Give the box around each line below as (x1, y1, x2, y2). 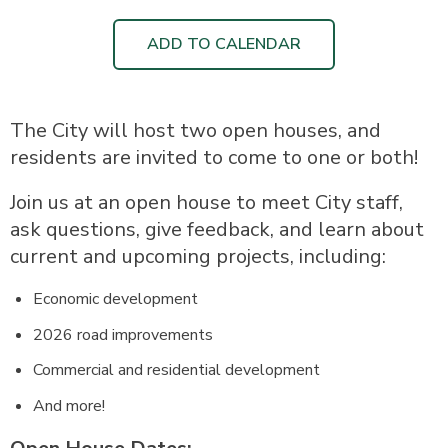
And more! (32, 394, 105, 417)
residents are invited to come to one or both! (10, 144, 418, 171)
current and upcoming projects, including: (10, 243, 386, 270)
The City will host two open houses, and (10, 117, 381, 144)
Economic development (32, 288, 198, 310)
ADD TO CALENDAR (147, 33, 301, 55)
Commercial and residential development (32, 359, 320, 381)
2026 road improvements (32, 323, 213, 346)
